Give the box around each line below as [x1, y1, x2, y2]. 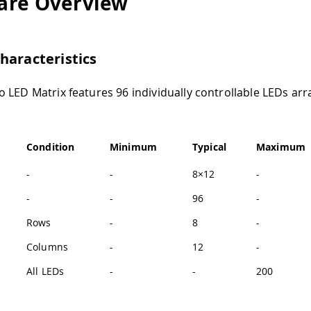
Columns [26, 239, 69, 253]
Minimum [110, 140, 158, 153]
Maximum [256, 140, 306, 153]
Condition [26, 140, 75, 153]
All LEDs [26, 264, 65, 278]
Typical [192, 140, 227, 153]
